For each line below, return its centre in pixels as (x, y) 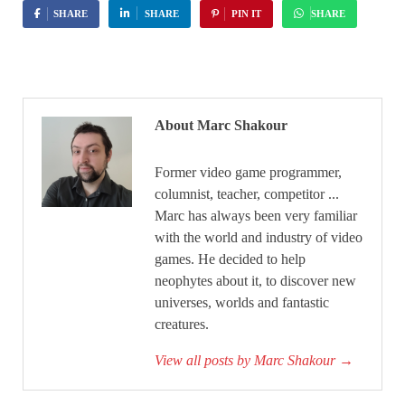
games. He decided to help (230, 259)
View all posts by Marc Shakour (247, 361)
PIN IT (246, 14)
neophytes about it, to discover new (255, 281)
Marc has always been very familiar (256, 216)
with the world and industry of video (259, 238)
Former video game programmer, (248, 173)
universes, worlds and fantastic (242, 303)
